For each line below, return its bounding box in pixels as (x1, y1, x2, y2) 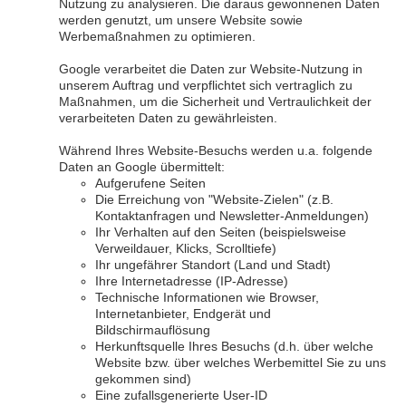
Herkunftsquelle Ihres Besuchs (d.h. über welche (95, 339, 373, 353)
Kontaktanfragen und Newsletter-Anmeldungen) (95, 208, 369, 223)
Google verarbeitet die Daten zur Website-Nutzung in (59, 62, 362, 76)
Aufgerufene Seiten (95, 176, 206, 190)
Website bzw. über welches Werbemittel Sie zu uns (95, 355, 386, 370)
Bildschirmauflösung (95, 323, 210, 337)
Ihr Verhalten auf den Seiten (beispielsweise (95, 225, 346, 239)
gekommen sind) (95, 372, 191, 386)
